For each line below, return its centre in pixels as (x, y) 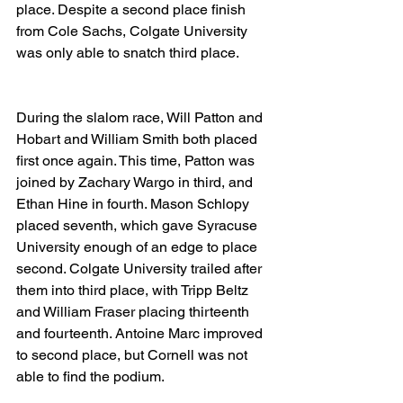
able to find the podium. (92, 376)
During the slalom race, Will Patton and (141, 117)
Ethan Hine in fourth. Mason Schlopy (134, 204)
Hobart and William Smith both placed (139, 139)
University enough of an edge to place (139, 247)
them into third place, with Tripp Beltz (134, 290)
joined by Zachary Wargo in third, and (136, 182)
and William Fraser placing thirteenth (134, 312)
